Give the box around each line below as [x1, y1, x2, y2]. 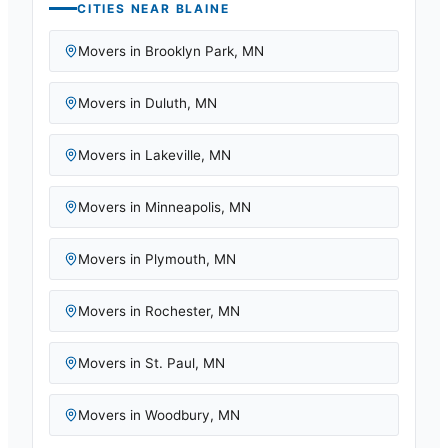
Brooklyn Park [145, 43, 234, 59]
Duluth [145, 95, 187, 111]
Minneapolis [145, 199, 221, 215]
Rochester [145, 303, 210, 319]
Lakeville [145, 147, 201, 163]
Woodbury [145, 407, 210, 423]
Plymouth [145, 251, 206, 267]
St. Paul [145, 355, 195, 371]
